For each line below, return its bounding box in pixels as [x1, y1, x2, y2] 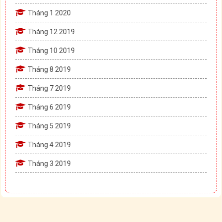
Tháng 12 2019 [28, 27, 75, 36]
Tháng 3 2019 [28, 159, 71, 167]
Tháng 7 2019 [28, 84, 71, 92]
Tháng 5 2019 [28, 121, 71, 130]
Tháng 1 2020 [28, 8, 71, 17]
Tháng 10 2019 [28, 46, 75, 55]
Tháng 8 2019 [28, 65, 71, 73]
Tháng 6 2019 [28, 103, 71, 111]
